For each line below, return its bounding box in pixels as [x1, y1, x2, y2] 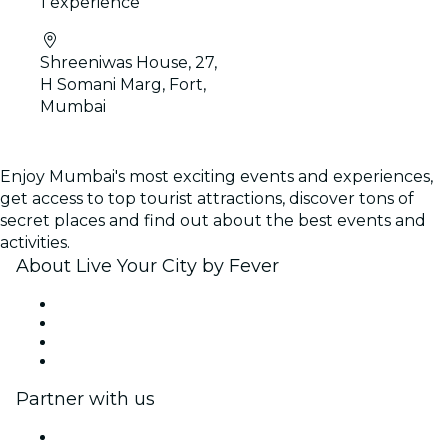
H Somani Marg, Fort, [40, 75, 206, 95]
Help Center [56, 352, 141, 371]
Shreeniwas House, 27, [40, 53, 217, 73]
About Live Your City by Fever [16, 255, 279, 278]
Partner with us [16, 388, 155, 411]
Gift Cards [56, 333, 124, 352]
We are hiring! [56, 314, 152, 333]
